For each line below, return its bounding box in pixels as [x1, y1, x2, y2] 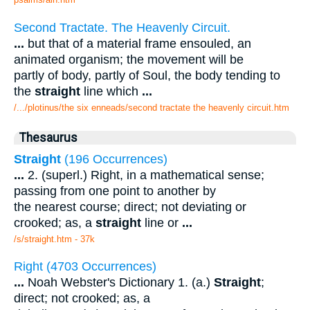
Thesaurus [19, 130, 77, 145]
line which [80, 84, 142, 98]
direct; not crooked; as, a [14, 291, 150, 306]
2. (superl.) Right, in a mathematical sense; [24, 167, 264, 182]
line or [141, 215, 182, 230]
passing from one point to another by [14, 183, 216, 198]
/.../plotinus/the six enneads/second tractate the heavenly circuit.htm [14, 102, 289, 113]
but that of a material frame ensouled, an [24, 36, 251, 51]
